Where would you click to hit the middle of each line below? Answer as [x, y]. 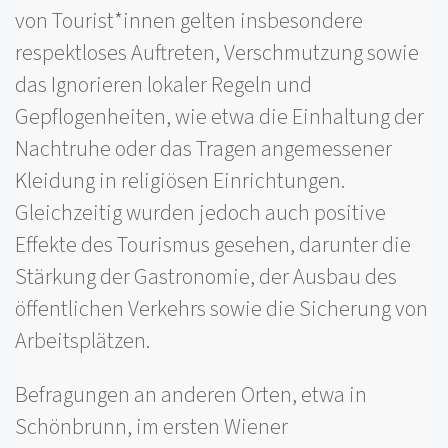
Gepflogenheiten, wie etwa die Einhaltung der [219, 117]
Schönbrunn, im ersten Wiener [151, 427]
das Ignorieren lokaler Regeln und [163, 85]
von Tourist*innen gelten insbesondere [189, 21]
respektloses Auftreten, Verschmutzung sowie [217, 53]
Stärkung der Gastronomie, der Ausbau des [206, 277]
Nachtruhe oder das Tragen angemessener [203, 149]
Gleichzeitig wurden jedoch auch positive [200, 213]
